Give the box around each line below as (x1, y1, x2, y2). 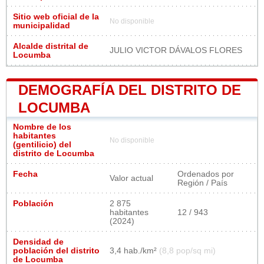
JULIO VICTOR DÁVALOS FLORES (110, 46, 242, 55)
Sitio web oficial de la (13, 12, 99, 22)
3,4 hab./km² (110, 246, 159, 256)
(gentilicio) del (13, 140, 71, 150)
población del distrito (13, 246, 100, 256)
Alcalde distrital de (13, 42, 88, 51)
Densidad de (13, 237, 64, 247)
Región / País (177, 179, 227, 188)
